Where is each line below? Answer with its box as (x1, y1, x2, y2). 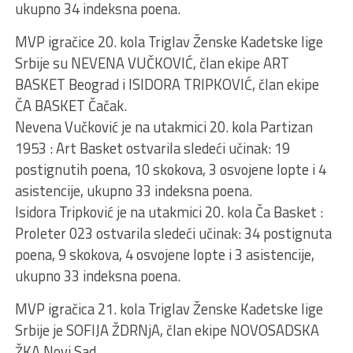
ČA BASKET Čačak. (14, 95, 127, 117)
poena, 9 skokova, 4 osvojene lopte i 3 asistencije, (14, 243, 314, 266)
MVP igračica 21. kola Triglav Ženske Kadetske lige (14, 298, 323, 320)
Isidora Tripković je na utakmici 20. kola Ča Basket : (14, 201, 323, 223)
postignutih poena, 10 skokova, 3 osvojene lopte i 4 (14, 158, 326, 180)
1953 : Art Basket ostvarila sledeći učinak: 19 (14, 137, 290, 159)
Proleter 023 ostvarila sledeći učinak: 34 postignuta (14, 222, 332, 244)
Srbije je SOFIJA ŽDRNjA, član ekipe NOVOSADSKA (14, 319, 319, 341)
